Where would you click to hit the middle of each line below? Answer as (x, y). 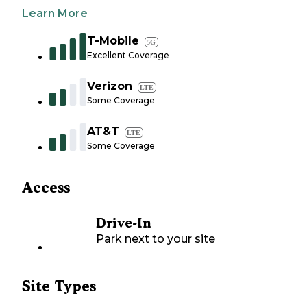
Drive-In (123, 223)
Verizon (110, 86)
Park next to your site (156, 239)
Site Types (59, 286)
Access (46, 188)
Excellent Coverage (128, 56)
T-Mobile (113, 41)
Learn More (55, 14)
